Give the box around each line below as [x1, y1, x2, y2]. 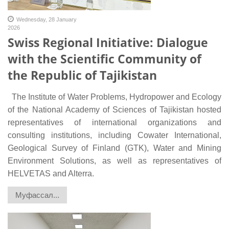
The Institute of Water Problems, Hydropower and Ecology [8, 92, 221, 101]
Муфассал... [15, 190, 59, 199]
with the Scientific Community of [8, 50, 201, 67]
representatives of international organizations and [8, 118, 221, 127]
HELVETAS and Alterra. [8, 169, 94, 178]
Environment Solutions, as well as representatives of [8, 156, 221, 165]
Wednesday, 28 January [16, 16, 77, 22]
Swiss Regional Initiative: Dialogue [8, 34, 208, 51]
